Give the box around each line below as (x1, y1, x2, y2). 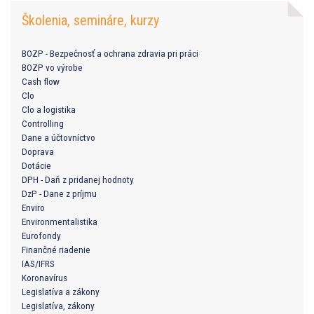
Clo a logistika (22, 103, 76, 115)
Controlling (22, 117, 64, 129)
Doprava (22, 145, 54, 157)
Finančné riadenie (22, 243, 90, 255)
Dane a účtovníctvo (22, 131, 95, 143)
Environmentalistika (22, 215, 97, 227)
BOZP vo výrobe (22, 61, 83, 73)
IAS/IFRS (22, 257, 55, 269)
